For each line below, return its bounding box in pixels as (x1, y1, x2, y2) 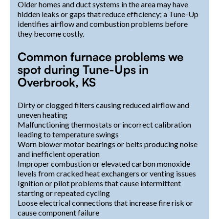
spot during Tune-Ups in (18, 62, 149, 77)
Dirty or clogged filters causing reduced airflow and (18, 100, 189, 109)
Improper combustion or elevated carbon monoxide (18, 158, 190, 168)
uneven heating (18, 109, 67, 119)
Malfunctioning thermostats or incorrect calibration (18, 119, 191, 129)
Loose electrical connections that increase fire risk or (18, 197, 193, 207)
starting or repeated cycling (18, 188, 110, 197)
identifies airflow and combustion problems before (18, 19, 188, 28)
